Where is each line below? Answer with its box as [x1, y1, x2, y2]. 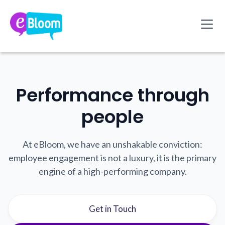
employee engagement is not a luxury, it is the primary [9, 152, 216, 163]
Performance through [16, 82, 209, 108]
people [81, 104, 144, 130]
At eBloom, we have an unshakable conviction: [23, 139, 202, 150]
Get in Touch [89, 203, 136, 214]
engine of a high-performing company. [38, 166, 187, 177]
